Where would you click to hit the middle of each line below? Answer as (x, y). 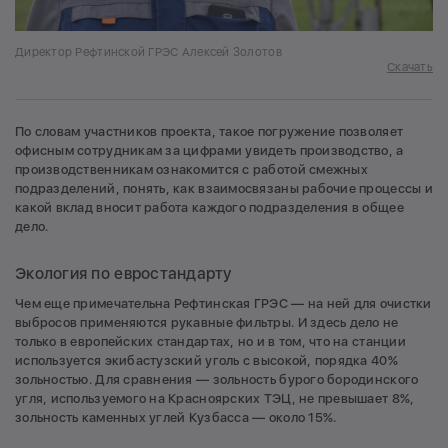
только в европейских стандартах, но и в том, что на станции (210, 342)
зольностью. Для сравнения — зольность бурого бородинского (217, 380)
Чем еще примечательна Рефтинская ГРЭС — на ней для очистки (223, 304)
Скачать (410, 67)
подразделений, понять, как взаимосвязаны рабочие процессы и (224, 189)
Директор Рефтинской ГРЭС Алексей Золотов (148, 52)
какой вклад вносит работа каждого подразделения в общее (209, 208)
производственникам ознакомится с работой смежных (191, 170)
